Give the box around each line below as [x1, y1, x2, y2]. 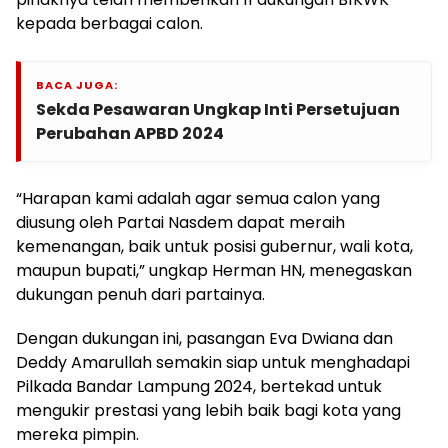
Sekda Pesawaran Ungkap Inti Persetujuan [36, 97, 400, 121]
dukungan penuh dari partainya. [16, 282, 265, 306]
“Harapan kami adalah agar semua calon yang [16, 186, 380, 210]
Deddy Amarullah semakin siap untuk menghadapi [16, 350, 410, 374]
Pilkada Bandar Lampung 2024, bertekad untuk [16, 374, 382, 398]
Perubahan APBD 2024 [36, 121, 224, 145]
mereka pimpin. [16, 422, 139, 446]
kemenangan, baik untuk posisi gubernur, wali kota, [16, 234, 413, 258]
